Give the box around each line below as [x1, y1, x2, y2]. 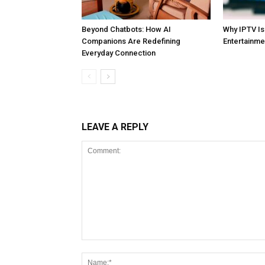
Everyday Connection [82, 49, 156, 57]
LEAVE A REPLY [82, 121, 148, 132]
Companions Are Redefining [82, 37, 180, 46]
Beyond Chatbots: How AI [82, 25, 171, 34]
